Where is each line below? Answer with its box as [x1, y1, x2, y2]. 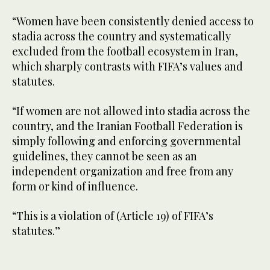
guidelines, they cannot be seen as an [12, 149, 197, 164]
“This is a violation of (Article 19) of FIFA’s [12, 209, 213, 224]
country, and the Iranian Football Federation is [12, 119, 243, 134]
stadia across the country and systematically [12, 29, 231, 44]
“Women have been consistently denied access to [12, 14, 254, 29]
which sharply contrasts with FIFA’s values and [12, 59, 243, 74]
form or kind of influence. [12, 179, 138, 194]
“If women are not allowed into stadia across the [12, 104, 250, 119]
